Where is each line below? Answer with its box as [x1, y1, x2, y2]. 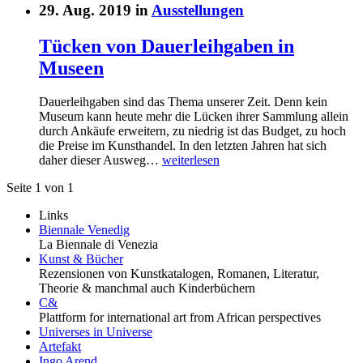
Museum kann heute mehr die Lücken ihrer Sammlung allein [39, 109, 348, 124]
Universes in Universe [39, 325, 152, 340]
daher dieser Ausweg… [39, 153, 162, 168]
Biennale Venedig [39, 223, 130, 237]
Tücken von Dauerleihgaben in [39, 35, 294, 57]
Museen [39, 57, 104, 79]
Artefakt [39, 340, 81, 354]
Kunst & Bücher [39, 252, 123, 267]
